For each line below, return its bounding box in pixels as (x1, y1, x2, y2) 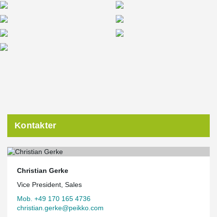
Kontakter (15, 121, 57, 130)
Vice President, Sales (17, 180, 82, 188)
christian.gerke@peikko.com (17, 203, 104, 212)
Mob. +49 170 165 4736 (17, 194, 91, 202)
